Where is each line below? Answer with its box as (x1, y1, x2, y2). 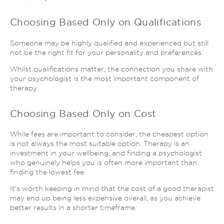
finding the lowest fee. (10, 167, 85, 176)
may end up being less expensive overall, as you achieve (10, 193, 200, 202)
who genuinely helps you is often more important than (10, 158, 197, 166)
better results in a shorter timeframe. (10, 203, 136, 211)
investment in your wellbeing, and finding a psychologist (10, 148, 202, 157)
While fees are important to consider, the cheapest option (10, 129, 208, 138)
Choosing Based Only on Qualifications (10, 17, 201, 28)
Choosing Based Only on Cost (10, 108, 156, 119)
